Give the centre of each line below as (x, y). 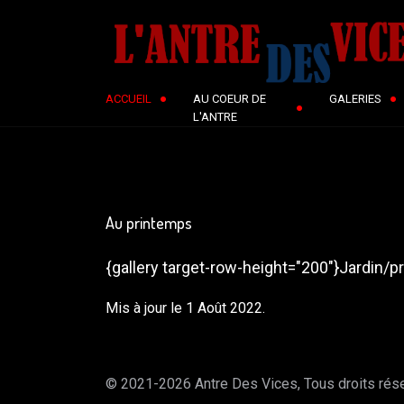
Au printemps (151, 223)
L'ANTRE (215, 117)
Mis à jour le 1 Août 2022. (185, 308)
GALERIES (355, 99)
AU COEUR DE (230, 99)
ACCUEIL (129, 99)
